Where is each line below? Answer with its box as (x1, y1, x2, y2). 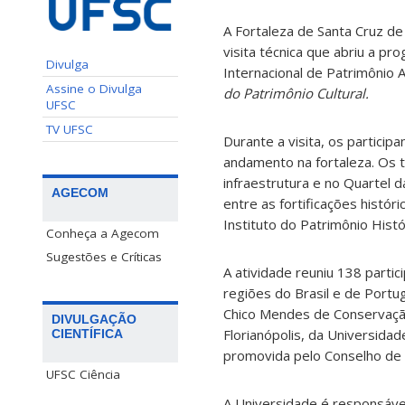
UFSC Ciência (46, 365, 120, 382)
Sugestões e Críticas (46, 248, 162, 265)
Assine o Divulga (46, 80, 142, 97)
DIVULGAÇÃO (52, 311, 137, 326)
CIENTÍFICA (52, 325, 123, 341)
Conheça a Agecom (46, 224, 159, 241)
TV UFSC (46, 120, 93, 137)
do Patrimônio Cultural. (223, 84, 369, 103)
